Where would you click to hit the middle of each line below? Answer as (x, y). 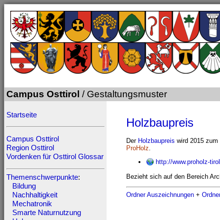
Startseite (22, 115)
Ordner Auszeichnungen (160, 194)
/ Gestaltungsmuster (123, 94)
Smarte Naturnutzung (47, 212)
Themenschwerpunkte (42, 177)
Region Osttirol (30, 148)
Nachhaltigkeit (35, 195)
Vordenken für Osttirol (41, 156)
